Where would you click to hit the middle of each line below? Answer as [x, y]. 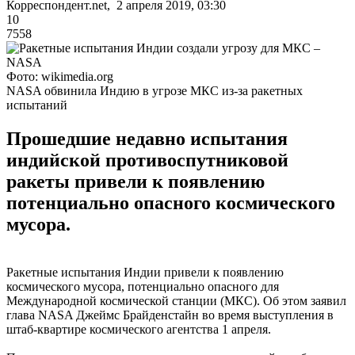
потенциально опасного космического [171, 202]
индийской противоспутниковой [147, 160]
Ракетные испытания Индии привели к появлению [145, 272]
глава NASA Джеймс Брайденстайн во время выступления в [170, 315]
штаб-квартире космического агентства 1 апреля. [139, 329]
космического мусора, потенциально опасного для [143, 286]
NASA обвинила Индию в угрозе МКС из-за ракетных [155, 90]
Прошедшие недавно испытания [147, 138]
